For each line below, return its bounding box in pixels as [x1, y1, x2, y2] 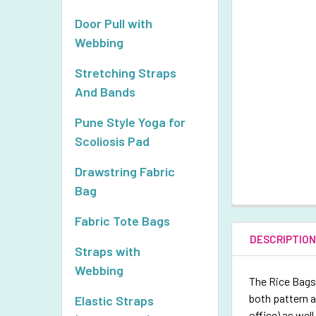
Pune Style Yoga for [75, 114, 186, 130]
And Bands [75, 84, 135, 99]
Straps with [75, 243, 140, 259]
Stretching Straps [75, 65, 176, 80]
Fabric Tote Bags [75, 213, 170, 229]
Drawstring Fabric [75, 164, 175, 179]
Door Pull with [75, 16, 152, 31]
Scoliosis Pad [75, 133, 150, 149]
